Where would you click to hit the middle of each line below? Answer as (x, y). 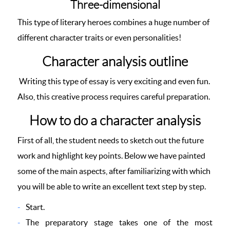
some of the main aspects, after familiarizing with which (114, 171)
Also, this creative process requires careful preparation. (114, 97)
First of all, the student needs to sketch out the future (111, 140)
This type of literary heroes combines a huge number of (113, 22)
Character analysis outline (115, 62)
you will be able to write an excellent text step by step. (112, 186)
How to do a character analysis (115, 121)
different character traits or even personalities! (99, 37)
